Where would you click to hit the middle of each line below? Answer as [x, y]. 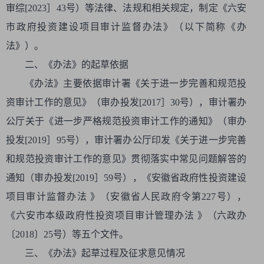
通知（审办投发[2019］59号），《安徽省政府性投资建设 [126, 178]
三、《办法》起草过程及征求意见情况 [105, 253]
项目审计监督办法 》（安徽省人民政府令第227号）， [126, 197]
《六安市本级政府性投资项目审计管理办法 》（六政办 [126, 215]
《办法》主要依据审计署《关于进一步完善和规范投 [136, 83]
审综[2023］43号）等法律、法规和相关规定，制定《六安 [126, 8]
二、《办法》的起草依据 [77, 65]
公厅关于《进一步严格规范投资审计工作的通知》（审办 [126, 121]
